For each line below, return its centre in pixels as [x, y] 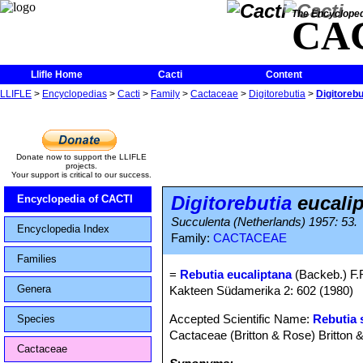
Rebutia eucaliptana [236, 274]
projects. [81, 166]
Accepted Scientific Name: [241, 319]
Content [284, 75]
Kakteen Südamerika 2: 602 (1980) [262, 290]
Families [37, 259]
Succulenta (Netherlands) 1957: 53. [264, 222]
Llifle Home [57, 75]
